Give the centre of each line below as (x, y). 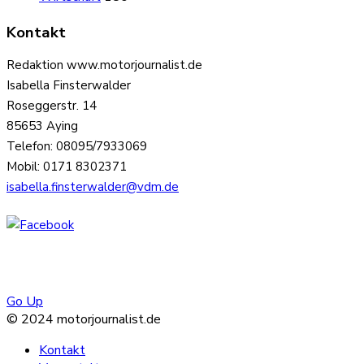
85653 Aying (42, 126)
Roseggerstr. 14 (52, 105)
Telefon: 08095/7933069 (77, 146)
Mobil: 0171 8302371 (67, 166)
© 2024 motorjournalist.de (84, 319)
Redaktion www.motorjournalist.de (104, 65)
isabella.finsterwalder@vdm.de (93, 186)
